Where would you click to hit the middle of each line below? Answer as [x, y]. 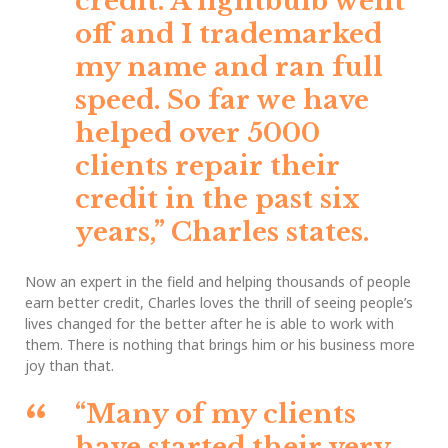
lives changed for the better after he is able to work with [209, 324]
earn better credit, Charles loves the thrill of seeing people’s [219, 303]
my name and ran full [229, 67]
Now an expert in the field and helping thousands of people [218, 282]
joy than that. [69, 366]
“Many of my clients [215, 414]
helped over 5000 [197, 133]
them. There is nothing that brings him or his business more [220, 345]
